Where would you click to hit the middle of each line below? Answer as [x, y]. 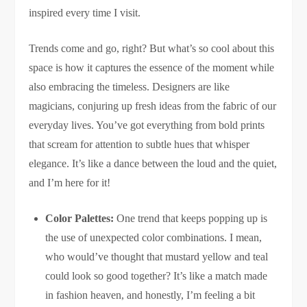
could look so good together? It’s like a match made [157, 276]
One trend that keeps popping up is [191, 219]
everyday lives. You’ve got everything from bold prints [147, 125]
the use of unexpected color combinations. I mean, [154, 238]
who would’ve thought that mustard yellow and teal [157, 257]
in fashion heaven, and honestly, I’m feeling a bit [150, 295]
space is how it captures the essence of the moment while [152, 68]
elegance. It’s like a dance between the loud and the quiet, [153, 164]
